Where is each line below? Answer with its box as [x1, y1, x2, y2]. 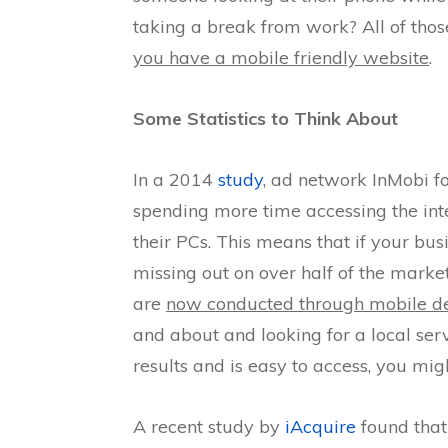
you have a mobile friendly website [133, 46, 429, 70]
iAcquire [285, 415, 356, 439]
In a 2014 [133, 168, 218, 192]
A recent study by [133, 415, 285, 439]
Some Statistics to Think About [133, 107, 398, 131]
